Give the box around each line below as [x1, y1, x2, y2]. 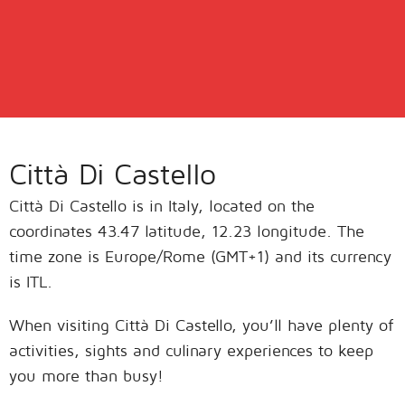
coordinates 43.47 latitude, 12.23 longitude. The [9, 221, 364, 240]
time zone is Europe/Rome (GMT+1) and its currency [9, 247, 391, 266]
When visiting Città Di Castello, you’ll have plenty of [9, 316, 393, 334]
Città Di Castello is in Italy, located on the [9, 196, 315, 215]
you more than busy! [9, 366, 164, 385]
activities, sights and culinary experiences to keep [9, 341, 373, 360]
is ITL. [9, 272, 52, 291]
